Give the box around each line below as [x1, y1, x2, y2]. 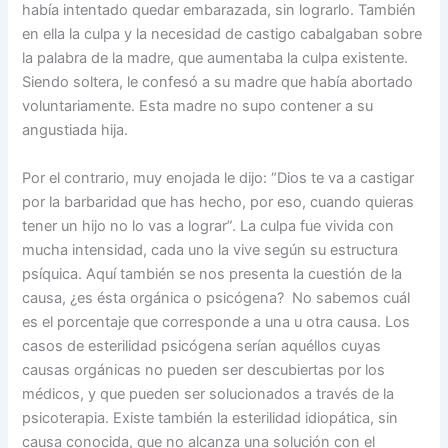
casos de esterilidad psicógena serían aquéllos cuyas [22, 336, 382, 355]
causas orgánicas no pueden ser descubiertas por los [22, 360, 386, 379]
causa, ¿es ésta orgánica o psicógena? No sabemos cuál [22, 288, 411, 307]
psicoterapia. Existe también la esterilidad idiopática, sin [22, 408, 399, 427]
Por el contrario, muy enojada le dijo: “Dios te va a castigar [22, 168, 415, 187]
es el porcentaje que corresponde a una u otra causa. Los [22, 312, 411, 331]
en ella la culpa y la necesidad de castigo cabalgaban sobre [22, 25, 423, 44]
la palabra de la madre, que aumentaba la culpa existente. [22, 49, 409, 68]
